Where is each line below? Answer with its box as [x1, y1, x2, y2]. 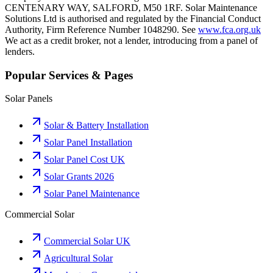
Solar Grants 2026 [44, 171, 114, 182]
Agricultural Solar [44, 253, 113, 264]
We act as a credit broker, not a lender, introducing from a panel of [5, 35, 258, 46]
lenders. [5, 46, 35, 57]
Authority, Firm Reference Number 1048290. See [5, 24, 196, 35]
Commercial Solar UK [44, 236, 130, 247]
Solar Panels [5, 93, 52, 104]
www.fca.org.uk [198, 24, 261, 35]
